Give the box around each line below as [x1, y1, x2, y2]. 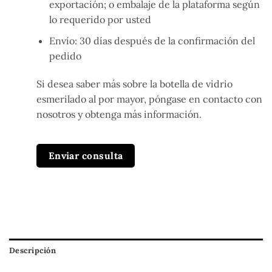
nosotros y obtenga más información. [36, 107, 202, 120]
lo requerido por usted [49, 13, 151, 26]
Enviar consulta [48, 149, 123, 162]
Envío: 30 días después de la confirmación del [49, 34, 255, 47]
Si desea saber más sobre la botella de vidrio [36, 77, 233, 90]
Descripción [9, 245, 56, 256]
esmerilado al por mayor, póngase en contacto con [36, 92, 262, 105]
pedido [49, 49, 81, 62]
